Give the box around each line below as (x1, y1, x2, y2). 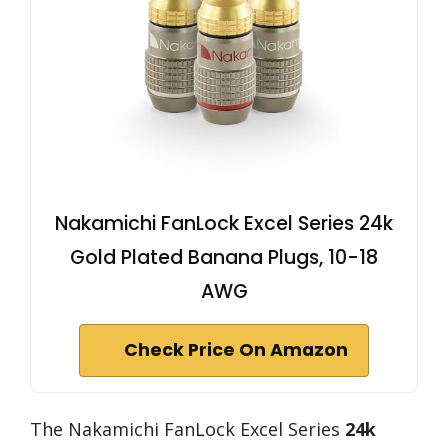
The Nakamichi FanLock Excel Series (30, 417, 345, 442)
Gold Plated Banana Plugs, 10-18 (70, 244, 378, 272)
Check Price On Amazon (124, 338, 348, 363)
